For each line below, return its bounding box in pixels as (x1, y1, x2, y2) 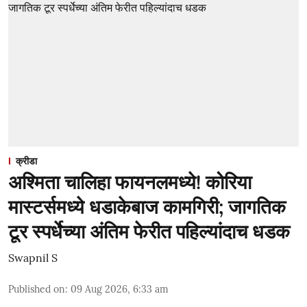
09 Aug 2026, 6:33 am (71, 282, 169, 295)
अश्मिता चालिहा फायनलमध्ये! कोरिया (8, 169, 251, 195)
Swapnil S (8, 250, 58, 265)
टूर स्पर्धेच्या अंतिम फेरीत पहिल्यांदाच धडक (8, 219, 290, 244)
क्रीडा (16, 154, 37, 167)
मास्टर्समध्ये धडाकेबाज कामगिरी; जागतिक (8, 194, 286, 219)
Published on (8, 282, 65, 295)
